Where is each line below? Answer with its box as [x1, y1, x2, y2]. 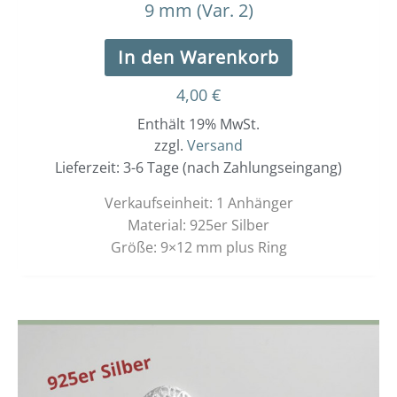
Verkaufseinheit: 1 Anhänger [104, 193, 293, 214]
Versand [187, 136, 243, 156]
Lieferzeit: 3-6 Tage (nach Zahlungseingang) [55, 158, 342, 178]
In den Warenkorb [118, 45, 279, 70]
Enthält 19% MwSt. [137, 114, 260, 135]
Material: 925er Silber [128, 215, 269, 236]
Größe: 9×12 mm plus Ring [110, 237, 287, 258]
